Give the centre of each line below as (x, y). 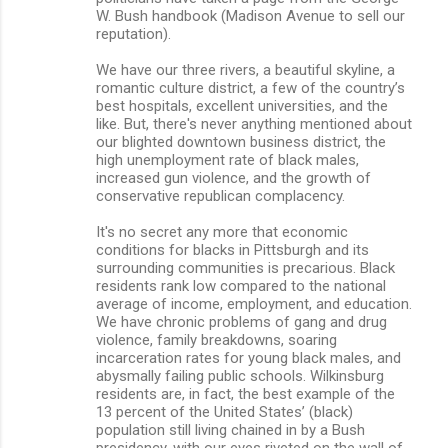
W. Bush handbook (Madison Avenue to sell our (250, 15)
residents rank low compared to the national (241, 285)
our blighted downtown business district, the (241, 141)
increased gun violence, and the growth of (233, 177)
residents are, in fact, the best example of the (245, 393)
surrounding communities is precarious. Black (245, 267)
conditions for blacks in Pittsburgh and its (232, 249)
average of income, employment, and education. (254, 303)
